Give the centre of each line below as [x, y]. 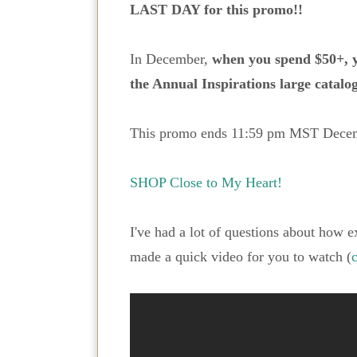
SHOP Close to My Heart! [206, 182]
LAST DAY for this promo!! [216, 10]
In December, [171, 59]
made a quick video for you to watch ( [240, 257]
